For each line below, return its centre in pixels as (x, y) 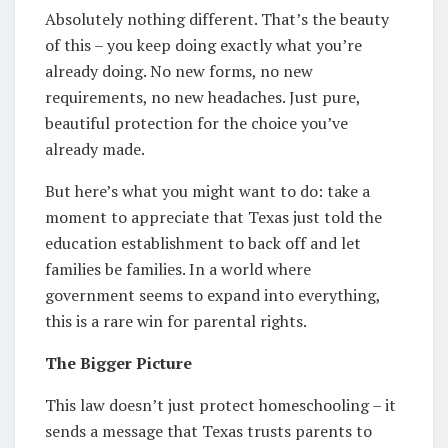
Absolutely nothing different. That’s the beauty (217, 18)
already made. (95, 148)
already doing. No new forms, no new (179, 70)
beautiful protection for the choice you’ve (196, 122)
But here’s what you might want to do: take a (207, 190)
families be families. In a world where (178, 268)
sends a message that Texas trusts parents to (208, 430)
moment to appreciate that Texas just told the (213, 216)
